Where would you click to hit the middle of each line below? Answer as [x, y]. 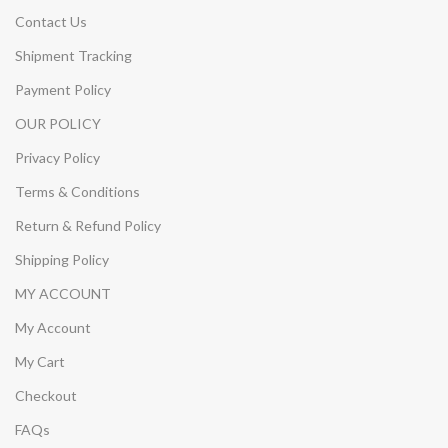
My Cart [40, 361]
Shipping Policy [62, 259]
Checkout [46, 395]
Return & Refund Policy [88, 225]
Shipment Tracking [73, 55]
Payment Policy [63, 89]
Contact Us [51, 21]
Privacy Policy [57, 157]
